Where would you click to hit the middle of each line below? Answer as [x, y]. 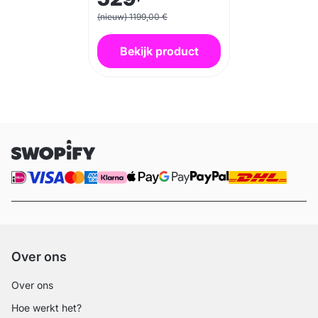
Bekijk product [159, 51]
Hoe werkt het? [46, 308]
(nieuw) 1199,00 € [132, 17]
